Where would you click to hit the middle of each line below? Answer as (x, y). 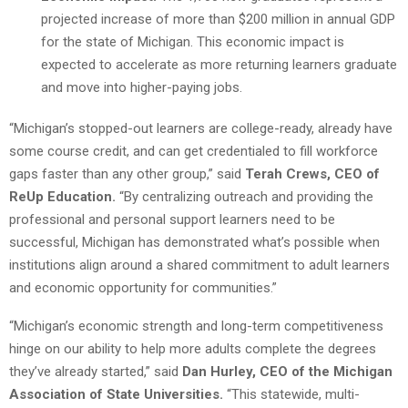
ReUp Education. (64, 196)
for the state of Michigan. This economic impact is (193, 41)
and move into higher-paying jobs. (142, 87)
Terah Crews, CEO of (312, 173)
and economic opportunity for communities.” (143, 287)
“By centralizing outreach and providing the (246, 196)
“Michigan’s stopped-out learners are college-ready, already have (201, 128)
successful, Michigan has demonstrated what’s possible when (194, 242)
